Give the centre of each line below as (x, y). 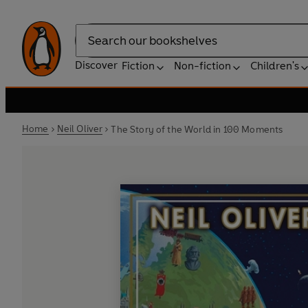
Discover (96, 65)
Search (92, 47)
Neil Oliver (80, 129)
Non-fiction (202, 66)
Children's (275, 66)
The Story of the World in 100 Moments (197, 129)
